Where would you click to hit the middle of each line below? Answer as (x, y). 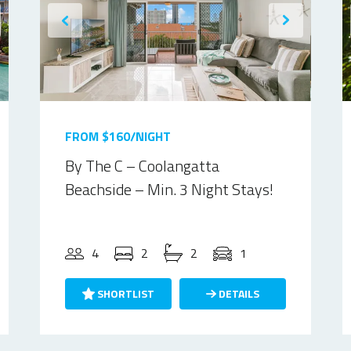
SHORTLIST (125, 293)
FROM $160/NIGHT (118, 136)
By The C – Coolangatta (143, 166)
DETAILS (237, 293)
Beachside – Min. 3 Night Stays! (170, 189)
